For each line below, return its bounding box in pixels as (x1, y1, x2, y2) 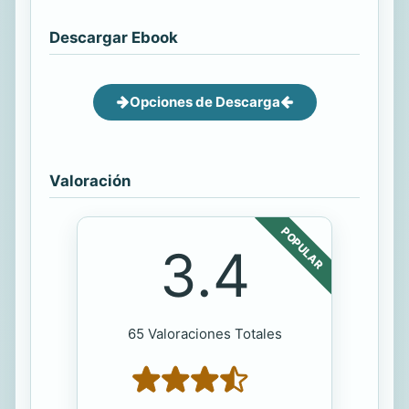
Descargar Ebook (49, 27, 178, 47)
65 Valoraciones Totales (127, 324, 282, 342)
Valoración (49, 171, 131, 190)
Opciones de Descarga (129, 92, 280, 110)
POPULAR (278, 224, 326, 271)
